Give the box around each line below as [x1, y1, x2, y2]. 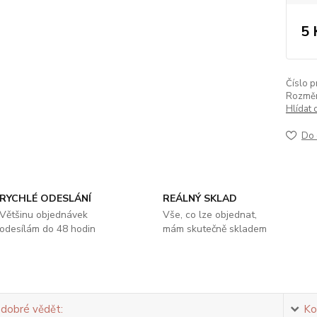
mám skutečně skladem [162, 222, 267, 236]
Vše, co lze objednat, [162, 208, 257, 221]
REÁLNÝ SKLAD [162, 192, 237, 205]
